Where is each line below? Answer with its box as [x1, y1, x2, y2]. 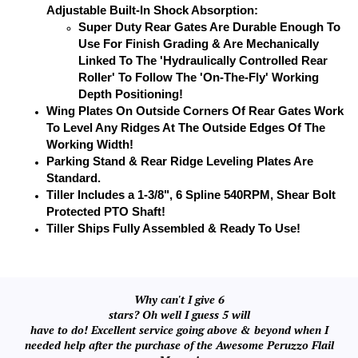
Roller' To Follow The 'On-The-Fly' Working [78, 69, 319, 83]
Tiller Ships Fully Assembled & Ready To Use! [46, 220, 300, 234]
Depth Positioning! [78, 86, 183, 100]
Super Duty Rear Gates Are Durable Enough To [78, 18, 340, 33]
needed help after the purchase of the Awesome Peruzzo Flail [24, 336, 334, 352]
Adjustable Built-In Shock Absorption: [46, 2, 258, 16]
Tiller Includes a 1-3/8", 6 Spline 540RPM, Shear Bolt [46, 186, 336, 201]
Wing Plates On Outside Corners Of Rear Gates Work [46, 102, 344, 117]
